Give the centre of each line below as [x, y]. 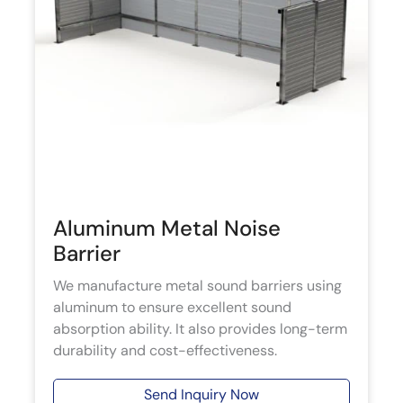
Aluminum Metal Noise [167, 228]
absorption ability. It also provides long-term [200, 329]
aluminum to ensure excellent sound [172, 308]
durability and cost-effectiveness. [165, 351]
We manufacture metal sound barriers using [197, 286]
